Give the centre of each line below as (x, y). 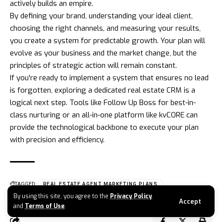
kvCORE (172, 115)
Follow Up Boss (130, 102)
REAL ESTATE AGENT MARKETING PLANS (100, 184)
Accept (190, 201)
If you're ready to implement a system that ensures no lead (109, 78)
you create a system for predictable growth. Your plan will (108, 40)
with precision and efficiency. (57, 139)
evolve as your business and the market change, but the (103, 53)
